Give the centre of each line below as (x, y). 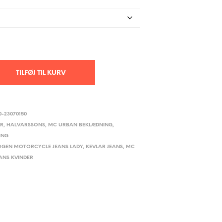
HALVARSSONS (26, 125)
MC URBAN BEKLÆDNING (81, 125)
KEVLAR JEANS (105, 147)
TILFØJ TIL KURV (41, 73)
